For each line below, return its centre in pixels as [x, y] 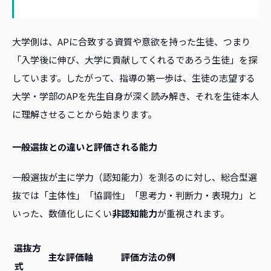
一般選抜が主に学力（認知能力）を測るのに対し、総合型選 [135, 177]
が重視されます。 [193, 214]
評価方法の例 [148, 257]
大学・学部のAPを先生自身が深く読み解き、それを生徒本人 [135, 96]
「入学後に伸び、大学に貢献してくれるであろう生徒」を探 [135, 60]
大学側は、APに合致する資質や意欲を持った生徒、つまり [131, 42]
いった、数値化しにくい [62, 214]
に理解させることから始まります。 [84, 114]
